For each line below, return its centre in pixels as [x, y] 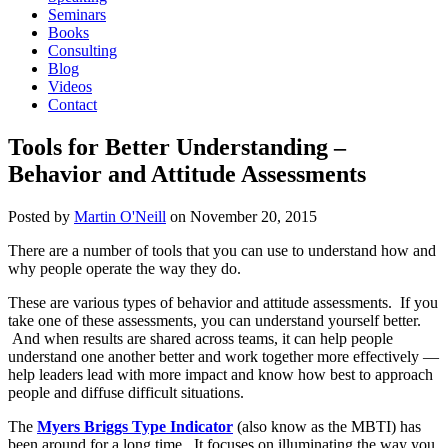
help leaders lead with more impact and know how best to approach [220, 374]
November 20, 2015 [253, 216]
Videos [70, 86]
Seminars [77, 14]
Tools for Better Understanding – [177, 146]
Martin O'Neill [120, 216]
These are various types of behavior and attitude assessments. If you [223, 302]
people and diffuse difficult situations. [126, 392]
